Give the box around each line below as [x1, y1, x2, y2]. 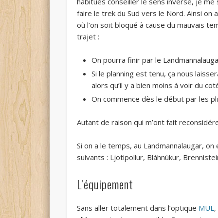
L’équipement [77, 175, 134, 193]
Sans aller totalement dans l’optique [77, 203, 199, 213]
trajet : [77, 32, 100, 42]
